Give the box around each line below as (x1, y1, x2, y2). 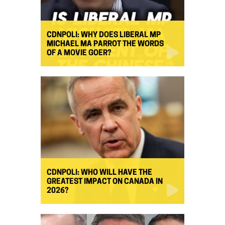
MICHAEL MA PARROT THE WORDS (47, 40, 164, 48)
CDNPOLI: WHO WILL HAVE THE (47, 169, 152, 177)
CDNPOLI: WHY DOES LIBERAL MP (47, 31, 161, 39)
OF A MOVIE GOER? (47, 49, 111, 57)
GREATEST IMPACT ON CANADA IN (47, 178, 163, 186)
